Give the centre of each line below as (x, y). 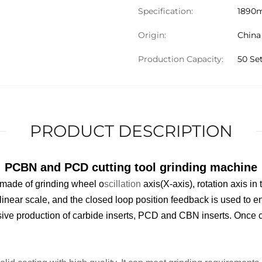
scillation (123, 184)
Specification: (166, 11)
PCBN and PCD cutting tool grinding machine (131, 167)
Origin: (152, 35)
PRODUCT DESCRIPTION (131, 131)
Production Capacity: (181, 59)
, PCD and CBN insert (179, 216)
